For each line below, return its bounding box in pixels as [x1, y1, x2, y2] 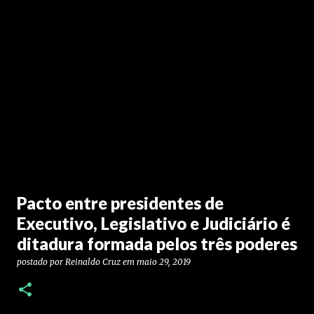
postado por [17, 257, 65, 267]
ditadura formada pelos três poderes [17, 233, 297, 254]
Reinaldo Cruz [65, 257, 121, 267]
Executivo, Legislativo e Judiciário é [17, 213, 290, 233]
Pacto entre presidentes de [17, 193, 224, 213]
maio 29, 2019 [137, 257, 191, 267]
